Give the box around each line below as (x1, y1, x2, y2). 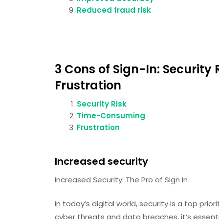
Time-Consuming (77, 110, 145, 121)
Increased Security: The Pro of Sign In (55, 174, 188, 185)
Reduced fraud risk (77, 5, 151, 15)
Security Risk (77, 99, 127, 109)
